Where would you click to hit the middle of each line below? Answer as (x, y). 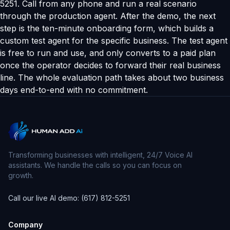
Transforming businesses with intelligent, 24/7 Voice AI (100, 155)
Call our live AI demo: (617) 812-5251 (69, 198)
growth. (21, 175)
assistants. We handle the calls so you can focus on (95, 165)
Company (25, 225)
